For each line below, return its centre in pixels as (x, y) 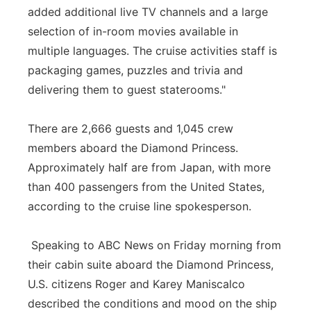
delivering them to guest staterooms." (127, 90)
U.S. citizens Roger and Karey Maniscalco (136, 284)
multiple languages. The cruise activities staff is (152, 51)
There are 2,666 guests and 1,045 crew (131, 128)
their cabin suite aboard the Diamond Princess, (151, 264)
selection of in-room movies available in (133, 31)
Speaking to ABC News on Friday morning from (154, 245)
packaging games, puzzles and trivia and (135, 70)
